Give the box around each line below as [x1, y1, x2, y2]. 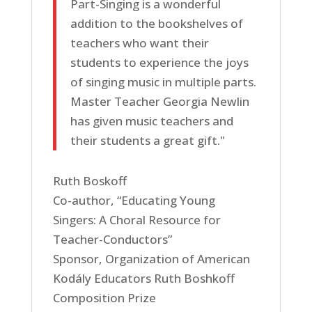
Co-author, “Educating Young [52, 192, 215, 208]
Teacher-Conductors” [52, 231, 172, 247]
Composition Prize [52, 290, 156, 306]
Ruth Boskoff [52, 173, 127, 189]
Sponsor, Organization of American [52, 251, 250, 267]
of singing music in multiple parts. [70, 74, 256, 90]
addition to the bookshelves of [70, 15, 243, 31]
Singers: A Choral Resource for [52, 212, 221, 228]
